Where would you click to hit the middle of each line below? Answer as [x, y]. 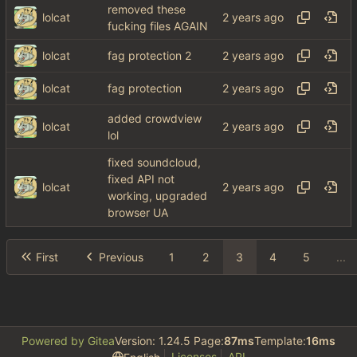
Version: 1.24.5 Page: [169, 341]
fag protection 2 [149, 55]
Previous [121, 257]
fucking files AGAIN [158, 26]
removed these [147, 9]
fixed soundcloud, [154, 162]
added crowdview [155, 118]
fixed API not [141, 179]
